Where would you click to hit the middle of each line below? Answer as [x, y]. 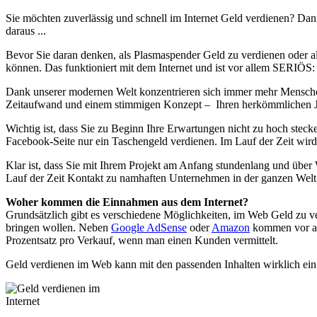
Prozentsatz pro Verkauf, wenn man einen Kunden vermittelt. [142, 240]
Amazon [231, 227]
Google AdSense [149, 227]
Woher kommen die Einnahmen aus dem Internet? [127, 202]
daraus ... [26, 30]
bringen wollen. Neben [58, 227]
